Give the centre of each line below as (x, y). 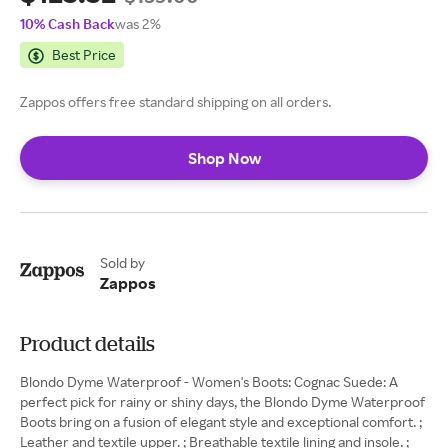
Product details (87, 343)
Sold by (122, 262)
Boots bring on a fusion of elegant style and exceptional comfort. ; (221, 421)
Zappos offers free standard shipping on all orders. (175, 101)
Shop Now (224, 158)
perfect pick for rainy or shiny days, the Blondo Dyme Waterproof (222, 401)
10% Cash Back (67, 23)
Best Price (84, 54)
